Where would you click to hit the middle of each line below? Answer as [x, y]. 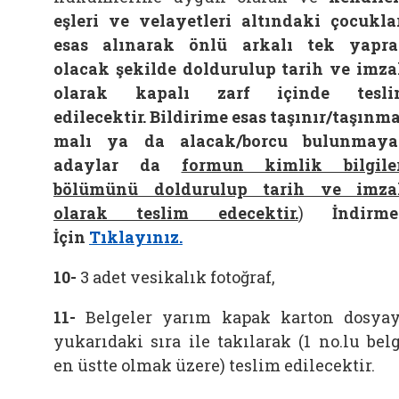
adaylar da [107, 165]
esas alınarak [114, 45]
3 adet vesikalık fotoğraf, [178, 277]
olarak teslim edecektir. [176, 213]
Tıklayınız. [136, 237]
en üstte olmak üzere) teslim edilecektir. [214, 365]
